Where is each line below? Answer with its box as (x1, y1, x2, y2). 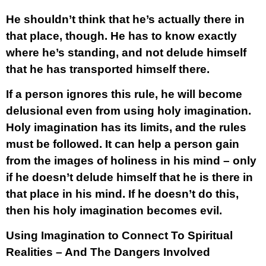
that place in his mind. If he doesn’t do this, (6, 188, 239, 200)
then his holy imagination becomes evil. (6, 204, 222, 217)
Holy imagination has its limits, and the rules (6, 121, 246, 134)
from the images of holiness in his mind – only (6, 154, 256, 167)
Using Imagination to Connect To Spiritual (6, 229, 233, 242)
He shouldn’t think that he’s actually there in (6, 13, 245, 26)
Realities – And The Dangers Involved (6, 246, 210, 258)
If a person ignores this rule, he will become (6, 88, 242, 100)
